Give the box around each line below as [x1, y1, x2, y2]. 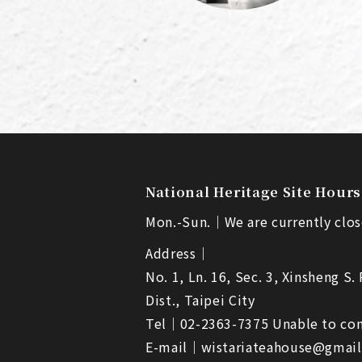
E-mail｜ [145, 337, 201, 356]
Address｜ [145, 243, 210, 263]
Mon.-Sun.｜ [145, 212, 225, 231]
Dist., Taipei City [145, 290, 255, 309]
